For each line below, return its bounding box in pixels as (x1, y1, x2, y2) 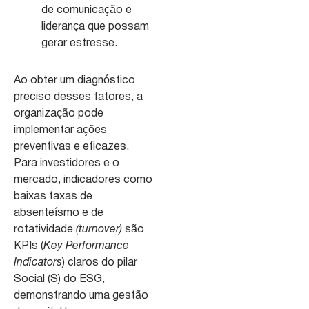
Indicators (14, 257, 62, 268)
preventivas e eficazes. (14, 141, 129, 152)
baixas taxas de (14, 191, 92, 201)
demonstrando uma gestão (14, 290, 148, 301)
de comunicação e (41, 5, 132, 15)
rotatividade (14, 224, 76, 235)
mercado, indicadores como (14, 175, 152, 185)
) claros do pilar (62, 257, 137, 268)
